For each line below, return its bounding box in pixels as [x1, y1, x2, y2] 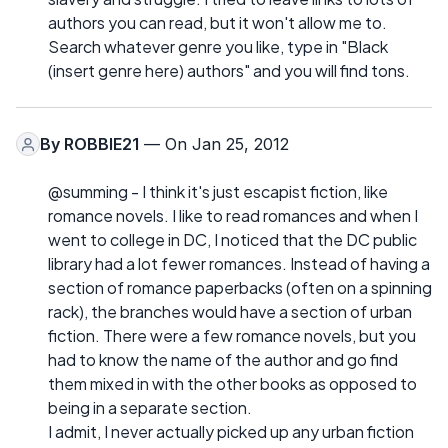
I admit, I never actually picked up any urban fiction [48, 421, 414, 443]
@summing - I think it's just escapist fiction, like [48, 181, 388, 203]
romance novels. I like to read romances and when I [48, 205, 418, 227]
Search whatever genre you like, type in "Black [48, 36, 388, 58]
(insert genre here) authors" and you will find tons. [48, 60, 410, 82]
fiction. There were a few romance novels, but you [48, 325, 416, 347]
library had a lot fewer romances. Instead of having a [48, 253, 430, 275]
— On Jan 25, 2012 [139, 134, 289, 155]
